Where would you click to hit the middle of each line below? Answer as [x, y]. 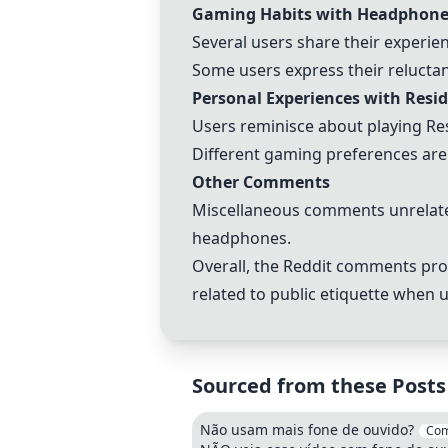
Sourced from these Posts [319, 385]
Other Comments [261, 182]
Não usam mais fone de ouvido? [307, 429]
